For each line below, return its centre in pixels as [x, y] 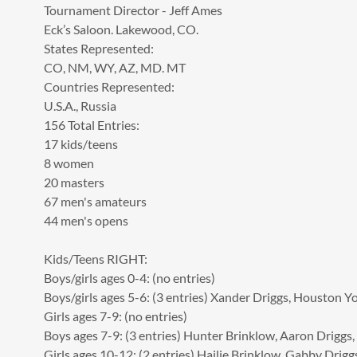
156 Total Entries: [91, 124]
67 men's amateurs [95, 201]
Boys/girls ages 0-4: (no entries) [129, 277]
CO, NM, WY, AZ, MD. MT [114, 67]
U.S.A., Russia [80, 105]
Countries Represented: [109, 86]
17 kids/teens [80, 143]
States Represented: [98, 48]
